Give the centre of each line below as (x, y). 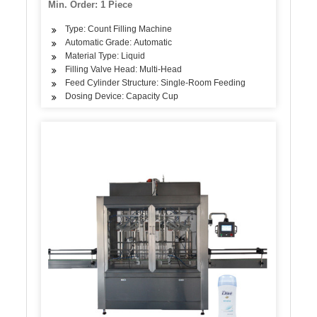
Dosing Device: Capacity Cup (122, 96)
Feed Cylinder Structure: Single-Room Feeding (156, 82)
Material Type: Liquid (105, 56)
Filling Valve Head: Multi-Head (124, 69)
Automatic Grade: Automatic (119, 42)
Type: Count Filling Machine (119, 29)
